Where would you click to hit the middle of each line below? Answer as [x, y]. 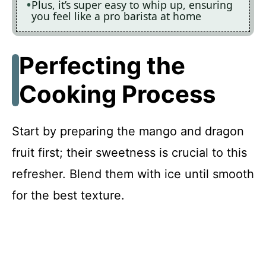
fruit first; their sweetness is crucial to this [129, 152]
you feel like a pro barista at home [116, 16]
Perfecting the [102, 65]
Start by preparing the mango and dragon [128, 131]
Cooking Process [117, 94]
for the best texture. [68, 195]
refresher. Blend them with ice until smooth [133, 174]
